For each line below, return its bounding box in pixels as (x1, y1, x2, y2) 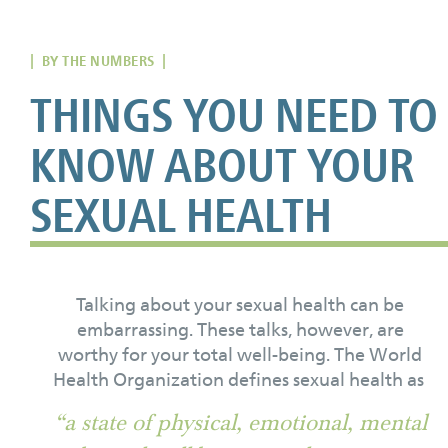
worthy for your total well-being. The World (58, 344, 422, 365)
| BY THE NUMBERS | (30, 52, 166, 69)
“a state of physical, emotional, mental (53, 409, 427, 437)
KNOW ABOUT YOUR (30, 139, 415, 193)
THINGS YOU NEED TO (30, 89, 438, 143)
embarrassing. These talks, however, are (76, 319, 404, 340)
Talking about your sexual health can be (76, 294, 404, 315)
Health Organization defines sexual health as (52, 369, 428, 390)
